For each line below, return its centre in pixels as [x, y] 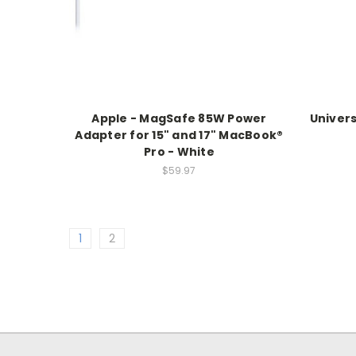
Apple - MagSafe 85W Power [179, 118]
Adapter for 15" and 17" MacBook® [179, 135]
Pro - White [179, 151]
